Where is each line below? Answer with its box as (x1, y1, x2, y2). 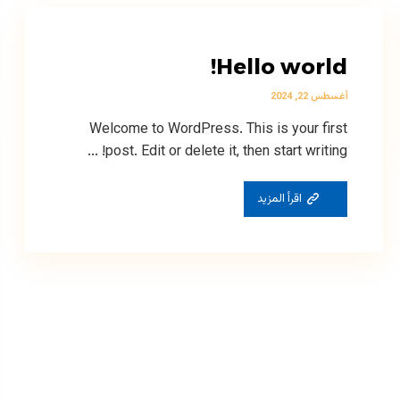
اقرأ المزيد (256, 190, 302, 208)
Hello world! (215, 54, 347, 79)
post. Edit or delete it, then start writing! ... (104, 141, 347, 163)
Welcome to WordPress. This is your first (88, 119, 347, 141)
